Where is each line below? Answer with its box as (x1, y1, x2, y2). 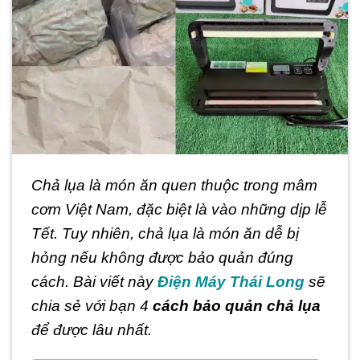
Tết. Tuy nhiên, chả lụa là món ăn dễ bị (31, 225, 299, 243)
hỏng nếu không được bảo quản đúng (31, 249, 293, 267)
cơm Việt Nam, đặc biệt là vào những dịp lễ (31, 201, 327, 219)
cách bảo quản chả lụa (153, 297, 321, 315)
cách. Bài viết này (31, 273, 157, 291)
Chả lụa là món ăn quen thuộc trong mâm (31, 177, 317, 194)
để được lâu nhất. (31, 321, 152, 339)
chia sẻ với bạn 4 (31, 297, 153, 315)
